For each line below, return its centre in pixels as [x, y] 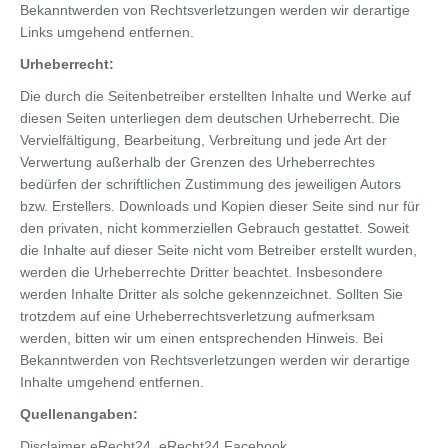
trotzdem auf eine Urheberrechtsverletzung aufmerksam [197, 315]
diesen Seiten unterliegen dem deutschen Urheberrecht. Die [210, 117]
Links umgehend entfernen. [107, 31]
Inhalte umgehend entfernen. [112, 381]
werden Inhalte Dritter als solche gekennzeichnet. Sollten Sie [211, 293]
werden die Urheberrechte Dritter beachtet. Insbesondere [201, 271]
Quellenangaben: [79, 413]
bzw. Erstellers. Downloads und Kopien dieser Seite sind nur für [220, 205]
